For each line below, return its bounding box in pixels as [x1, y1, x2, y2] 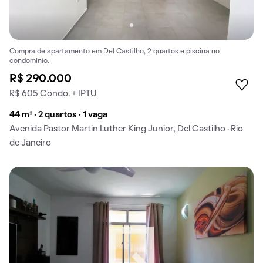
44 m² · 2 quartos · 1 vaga [9, 111, 107, 120]
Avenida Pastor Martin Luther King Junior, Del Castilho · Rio [9, 125, 243, 134]
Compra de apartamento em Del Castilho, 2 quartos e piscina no [9, 49, 220, 55]
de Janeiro [9, 139, 51, 148]
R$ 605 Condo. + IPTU [9, 90, 97, 99]
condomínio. [9, 58, 49, 65]
